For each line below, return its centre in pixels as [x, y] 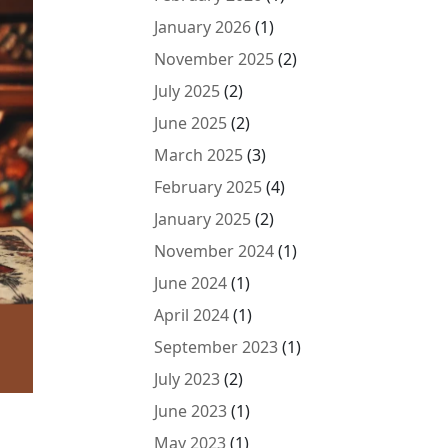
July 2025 [187, 91]
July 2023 [187, 379]
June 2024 [191, 283]
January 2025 [203, 219]
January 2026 [203, 27]
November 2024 [214, 251]
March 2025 [199, 155]
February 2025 [208, 187]
